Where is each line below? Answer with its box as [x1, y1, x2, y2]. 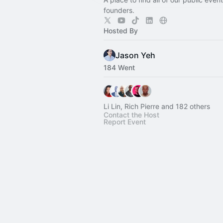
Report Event [104, 117, 146, 126]
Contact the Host [104, 111, 159, 119]
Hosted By [104, 26, 138, 35]
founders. [104, 6, 134, 14]
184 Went [104, 63, 135, 72]
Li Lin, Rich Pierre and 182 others [104, 102, 210, 111]
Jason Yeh [115, 50, 155, 60]
